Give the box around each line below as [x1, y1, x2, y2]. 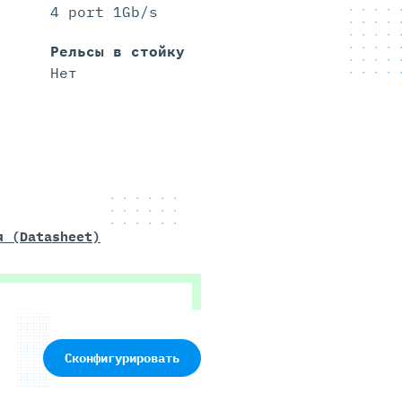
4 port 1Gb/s [49, 3, 158, 22]
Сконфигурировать [65, 350, 179, 367]
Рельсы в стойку [49, 42, 185, 61]
